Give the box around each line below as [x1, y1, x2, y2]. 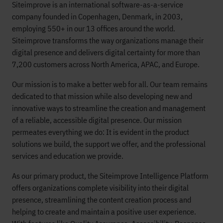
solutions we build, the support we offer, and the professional [12, 139, 206, 149]
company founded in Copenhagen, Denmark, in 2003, [12, 11, 183, 21]
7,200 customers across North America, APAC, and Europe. [12, 59, 200, 69]
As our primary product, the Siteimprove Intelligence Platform [12, 171, 209, 181]
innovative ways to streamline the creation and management [12, 103, 206, 113]
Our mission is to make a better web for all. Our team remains [12, 79, 208, 89]
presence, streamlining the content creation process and [12, 195, 191, 205]
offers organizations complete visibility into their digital [12, 183, 189, 193]
